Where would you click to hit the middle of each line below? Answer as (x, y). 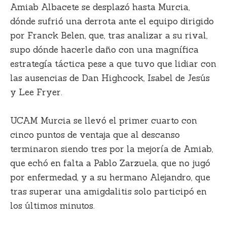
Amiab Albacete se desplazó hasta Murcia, (100, 7)
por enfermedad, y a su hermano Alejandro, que (110, 177)
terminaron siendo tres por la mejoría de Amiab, (112, 149)
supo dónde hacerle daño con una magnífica (104, 50)
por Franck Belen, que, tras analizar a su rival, (109, 36)
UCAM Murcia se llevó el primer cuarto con (104, 120)
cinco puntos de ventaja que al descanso (95, 135)
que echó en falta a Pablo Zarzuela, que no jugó (110, 163)
